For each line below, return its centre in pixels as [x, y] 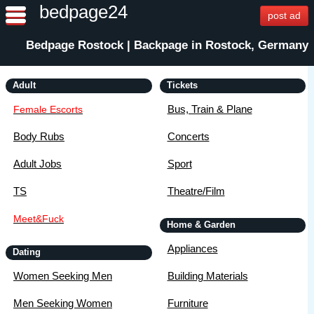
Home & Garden [201, 225]
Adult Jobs [37, 164]
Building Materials [207, 276]
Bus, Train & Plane [210, 109]
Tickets [182, 86]
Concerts [188, 137]
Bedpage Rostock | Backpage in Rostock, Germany [167, 45]
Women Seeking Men [63, 276]
